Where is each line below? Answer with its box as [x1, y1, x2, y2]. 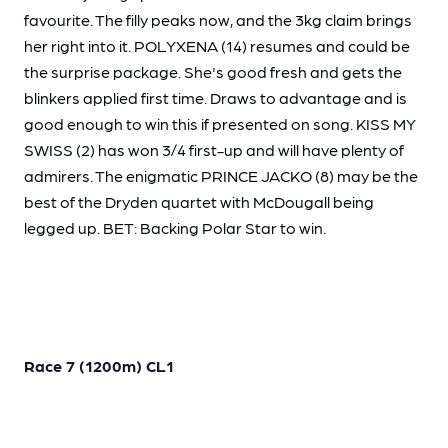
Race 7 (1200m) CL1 [24, 355, 174, 375]
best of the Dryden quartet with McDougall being [24, 191, 374, 211]
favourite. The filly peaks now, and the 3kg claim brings [24, 9, 412, 29]
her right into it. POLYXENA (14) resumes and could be [24, 35, 410, 55]
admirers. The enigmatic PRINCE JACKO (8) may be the [24, 165, 418, 185]
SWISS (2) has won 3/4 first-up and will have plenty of [24, 139, 404, 159]
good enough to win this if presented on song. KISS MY [24, 113, 416, 133]
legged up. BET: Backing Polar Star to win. [24, 217, 326, 237]
